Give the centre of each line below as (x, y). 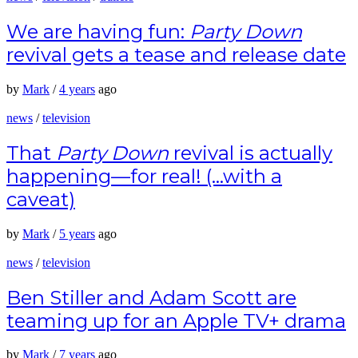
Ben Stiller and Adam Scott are (151, 297)
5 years (77, 233)
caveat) (41, 199)
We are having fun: (98, 31)
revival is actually (251, 153)
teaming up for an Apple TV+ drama (176, 320)
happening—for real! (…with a (144, 176)
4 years (77, 89)
